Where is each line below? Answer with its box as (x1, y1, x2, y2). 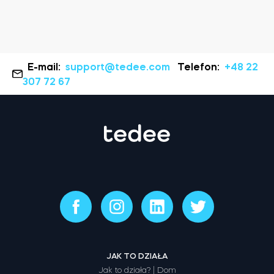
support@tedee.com (65, 61, 170, 72)
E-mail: (22, 61, 65, 72)
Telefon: (172, 61, 224, 72)
